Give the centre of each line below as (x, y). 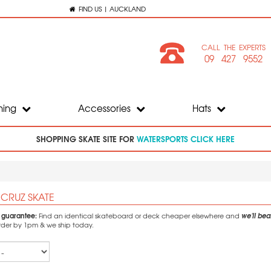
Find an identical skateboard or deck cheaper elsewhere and (139, 216)
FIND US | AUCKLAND (112, 8)
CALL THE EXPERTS (234, 47)
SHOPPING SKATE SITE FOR (87, 139)
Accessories (106, 108)
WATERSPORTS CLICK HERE (186, 139)
